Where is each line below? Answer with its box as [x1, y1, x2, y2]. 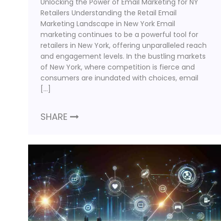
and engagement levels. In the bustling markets [40, 51, 206, 61]
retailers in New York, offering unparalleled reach [40, 40, 207, 50]
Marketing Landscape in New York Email [40, 18, 175, 29]
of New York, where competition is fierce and [40, 62, 195, 72]
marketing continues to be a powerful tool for [40, 29, 198, 39]
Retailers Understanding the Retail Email [40, 7, 177, 18]
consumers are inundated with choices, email [40, 73, 198, 83]
